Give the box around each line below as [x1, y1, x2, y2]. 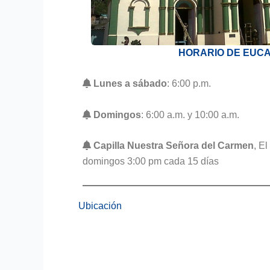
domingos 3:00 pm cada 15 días [83, 156, 219, 167]
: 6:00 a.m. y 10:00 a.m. [141, 109, 240, 120]
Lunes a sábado [93, 78, 168, 89]
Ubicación [78, 200, 122, 211]
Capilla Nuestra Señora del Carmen [93, 140, 254, 151]
